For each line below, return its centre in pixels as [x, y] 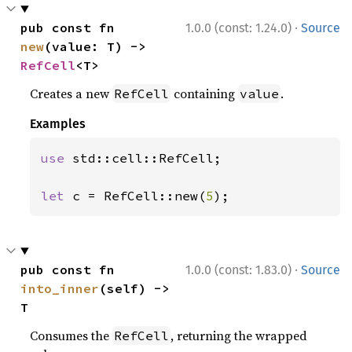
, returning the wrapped [239, 335]
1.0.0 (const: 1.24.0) [238, 28]
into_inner [60, 288]
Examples [58, 124]
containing [205, 93]
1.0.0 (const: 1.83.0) [238, 270]
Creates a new [71, 93]
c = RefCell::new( [139, 196]
